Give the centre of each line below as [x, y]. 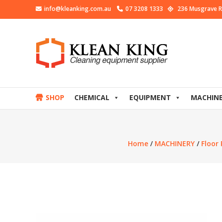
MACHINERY [175, 143]
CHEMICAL [92, 97]
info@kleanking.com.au [81, 9]
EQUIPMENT [150, 97]
